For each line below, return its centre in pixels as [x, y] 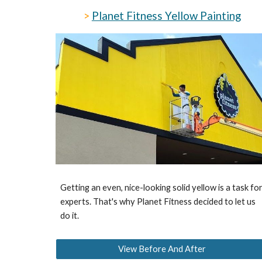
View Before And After [162, 249]
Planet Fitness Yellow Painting [166, 16]
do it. [69, 215]
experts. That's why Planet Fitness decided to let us [158, 201]
